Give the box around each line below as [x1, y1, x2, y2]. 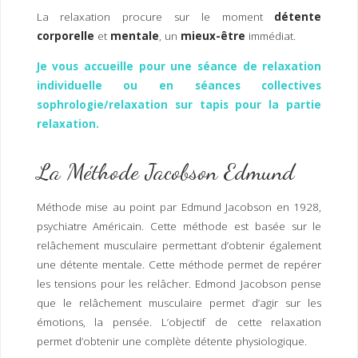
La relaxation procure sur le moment [36, 10, 275, 25]
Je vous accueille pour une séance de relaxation [36, 58, 322, 74]
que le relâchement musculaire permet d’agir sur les [36, 296, 322, 311]
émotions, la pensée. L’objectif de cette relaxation [36, 315, 322, 330]
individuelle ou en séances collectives [36, 78, 322, 93]
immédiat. [245, 29, 299, 44]
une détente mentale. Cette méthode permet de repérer [36, 257, 322, 272]
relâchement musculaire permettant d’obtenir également [36, 238, 322, 253]
